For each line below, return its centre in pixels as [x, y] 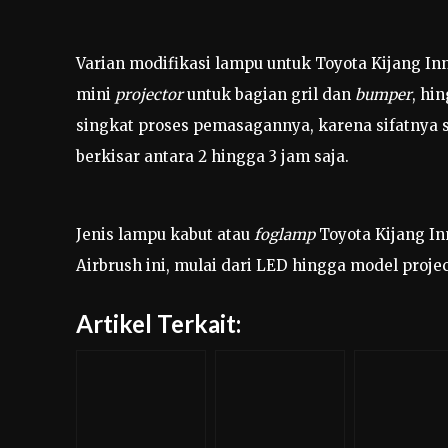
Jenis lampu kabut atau [165, 234]
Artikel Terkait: [158, 323]
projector [151, 94]
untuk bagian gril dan [271, 94]
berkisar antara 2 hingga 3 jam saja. [212, 156]
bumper [383, 94]
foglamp [284, 234]
